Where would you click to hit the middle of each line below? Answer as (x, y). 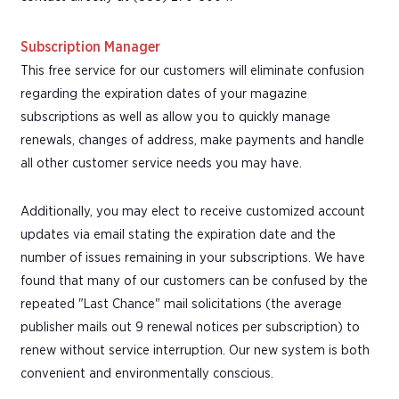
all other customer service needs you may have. (161, 163)
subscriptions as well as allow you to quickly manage (175, 117)
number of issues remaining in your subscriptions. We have (193, 257)
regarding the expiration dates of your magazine (164, 94)
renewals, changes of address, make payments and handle (192, 140)
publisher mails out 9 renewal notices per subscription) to (190, 327)
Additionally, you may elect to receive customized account (193, 211)
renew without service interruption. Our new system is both (195, 350)
